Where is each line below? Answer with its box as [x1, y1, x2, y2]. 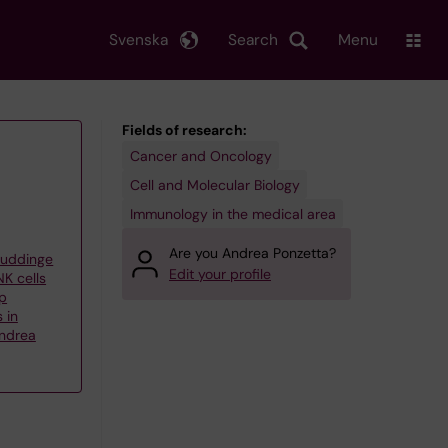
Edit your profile [169, 265, 271, 283]
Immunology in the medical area [129, 204, 336, 223]
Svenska [109, 29, 168, 50]
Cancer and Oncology [129, 146, 272, 165]
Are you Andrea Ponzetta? [169, 244, 336, 262]
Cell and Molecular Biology [129, 175, 300, 194]
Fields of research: [122, 121, 247, 139]
